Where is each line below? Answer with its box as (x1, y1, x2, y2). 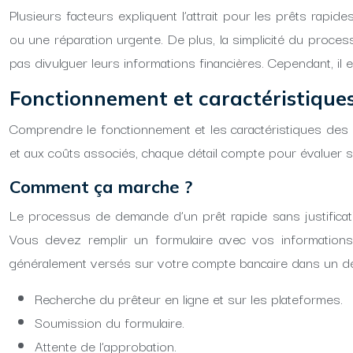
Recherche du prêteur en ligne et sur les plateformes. (35, 288, 343, 309)
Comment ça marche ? (9, 176, 192, 198)
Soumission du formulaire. (35, 311, 184, 333)
